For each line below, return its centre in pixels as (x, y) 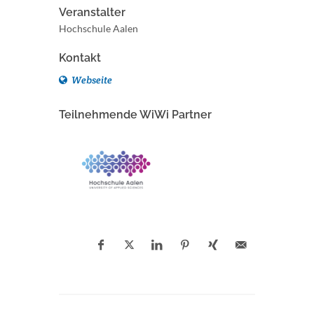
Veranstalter (92, 12)
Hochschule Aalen (98, 28)
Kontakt (80, 58)
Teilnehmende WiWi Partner (135, 115)
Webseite (91, 80)
